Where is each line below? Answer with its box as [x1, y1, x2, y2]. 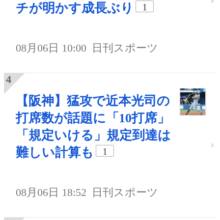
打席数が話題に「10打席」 [16, 110, 170, 125]
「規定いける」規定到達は [16, 128, 171, 142]
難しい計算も [16, 145, 94, 160]
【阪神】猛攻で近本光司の [16, 93, 170, 108]
